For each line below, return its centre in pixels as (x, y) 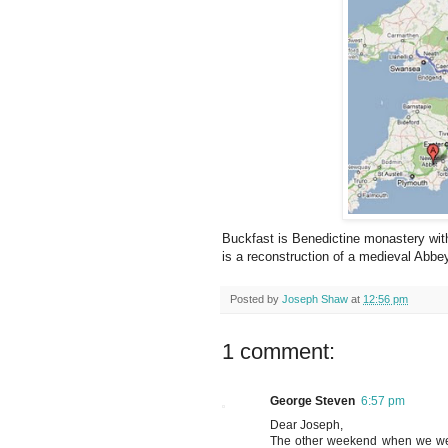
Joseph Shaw (315, 299)
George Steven (312, 401)
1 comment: (278, 352)
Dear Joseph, (306, 425)
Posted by (256, 299)
